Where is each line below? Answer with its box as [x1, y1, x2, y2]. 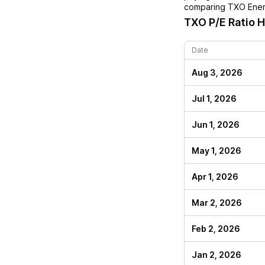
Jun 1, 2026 [192, 119, 240, 130]
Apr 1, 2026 [192, 172, 238, 182]
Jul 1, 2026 [192, 93, 237, 104]
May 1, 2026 [192, 146, 241, 156]
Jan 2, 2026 [192, 250, 241, 260]
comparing [184, 2, 228, 12]
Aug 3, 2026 [192, 67, 243, 77]
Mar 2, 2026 [192, 198, 242, 208]
